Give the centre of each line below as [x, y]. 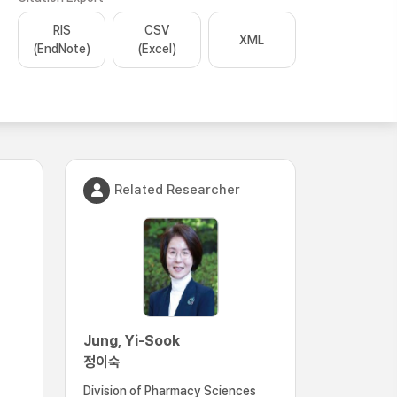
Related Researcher [177, 189]
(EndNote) [62, 49]
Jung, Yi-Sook [132, 341]
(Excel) [156, 49]
